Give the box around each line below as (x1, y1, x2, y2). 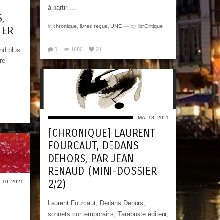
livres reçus (80, 23, 108, 29)
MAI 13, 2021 (138, 114, 169, 120)
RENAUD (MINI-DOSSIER (48, 165, 157, 178)
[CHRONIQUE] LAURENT (48, 126, 156, 139)
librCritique (137, 23, 163, 29)
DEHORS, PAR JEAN (48, 152, 134, 165)
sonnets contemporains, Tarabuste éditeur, (48, 210, 168, 218)
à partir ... (48, 4, 75, 12)
